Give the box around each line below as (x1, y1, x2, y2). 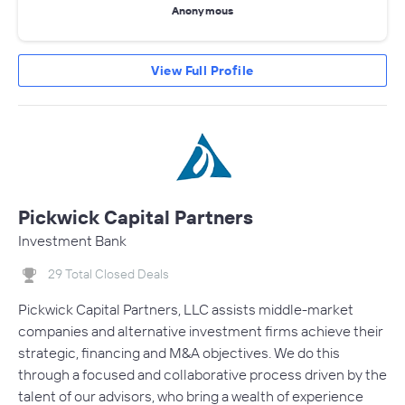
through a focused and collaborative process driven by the (18, 364, 387, 383)
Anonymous (171, 3, 234, 17)
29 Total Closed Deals (48, 266, 169, 283)
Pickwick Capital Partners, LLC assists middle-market (18, 299, 353, 318)
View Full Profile (151, 62, 254, 80)
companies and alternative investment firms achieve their (18, 321, 383, 340)
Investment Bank (18, 231, 127, 250)
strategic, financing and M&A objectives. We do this (18, 343, 340, 362)
